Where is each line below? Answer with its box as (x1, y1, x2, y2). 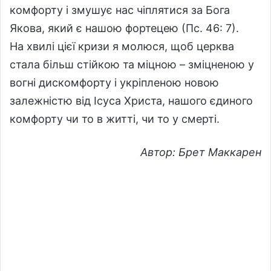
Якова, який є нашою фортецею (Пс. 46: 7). (10, 21, 239, 34)
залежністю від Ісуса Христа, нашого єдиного (10, 94, 253, 107)
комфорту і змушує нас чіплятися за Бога (10, 3, 230, 16)
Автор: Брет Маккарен (140, 145, 261, 158)
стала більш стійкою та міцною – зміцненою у (10, 57, 254, 71)
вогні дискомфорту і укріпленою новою (10, 76, 219, 89)
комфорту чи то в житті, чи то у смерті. (10, 112, 220, 125)
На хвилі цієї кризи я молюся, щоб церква (10, 39, 234, 53)
